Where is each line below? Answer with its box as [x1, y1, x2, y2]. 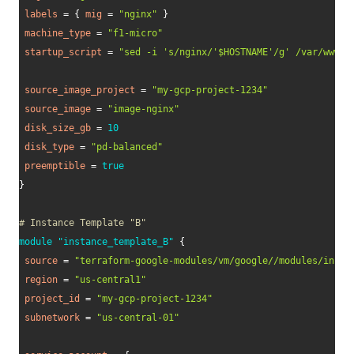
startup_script [24, 47, 102, 58]
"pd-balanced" [91, 141, 163, 153]
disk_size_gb [24, 122, 91, 134]
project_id [24, 293, 80, 304]
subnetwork [24, 312, 80, 323]
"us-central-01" [96, 312, 179, 323]
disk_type [24, 141, 74, 153]
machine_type [24, 28, 91, 39]
